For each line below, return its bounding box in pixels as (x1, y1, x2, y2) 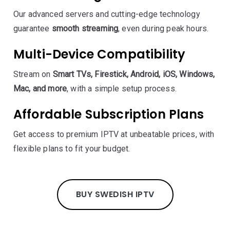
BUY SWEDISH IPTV (75, 188, 155, 200)
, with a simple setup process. (67, 84, 177, 93)
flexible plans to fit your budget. (13, 144, 130, 154)
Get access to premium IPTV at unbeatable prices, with (13, 129, 215, 139)
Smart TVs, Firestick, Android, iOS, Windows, (52, 69, 215, 79)
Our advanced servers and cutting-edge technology (13, 9, 200, 19)
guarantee (13, 24, 52, 33)
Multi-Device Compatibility (13, 46, 186, 63)
